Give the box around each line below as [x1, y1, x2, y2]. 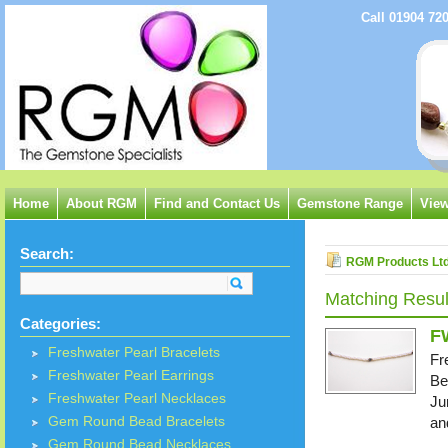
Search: [20, 245, 74, 262]
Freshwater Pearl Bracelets [48, 345, 220, 361]
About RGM [66, 196, 137, 211]
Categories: [20, 315, 101, 333]
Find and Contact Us [154, 196, 280, 211]
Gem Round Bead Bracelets [48, 414, 225, 430]
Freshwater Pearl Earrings [48, 368, 214, 384]
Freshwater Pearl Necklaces [48, 391, 226, 407]
